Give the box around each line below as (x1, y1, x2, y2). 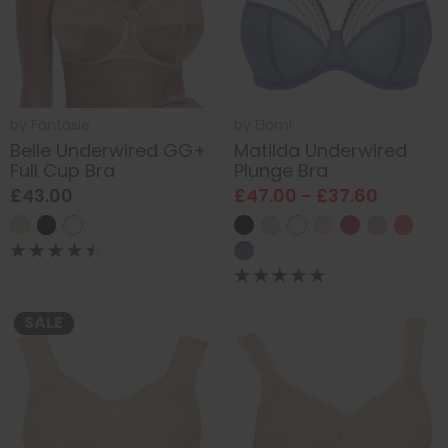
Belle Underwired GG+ (10, 137, 206, 163)
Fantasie (31, 115, 90, 136)
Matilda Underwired (234, 137, 407, 163)
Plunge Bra (234, 157, 328, 183)
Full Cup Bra (10, 157, 115, 183)
